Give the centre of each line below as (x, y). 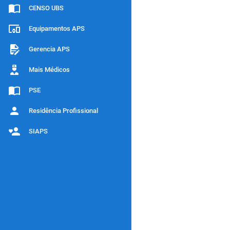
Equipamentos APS (57, 28)
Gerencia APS (49, 49)
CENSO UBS (46, 8)
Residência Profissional (63, 111)
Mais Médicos (49, 70)
